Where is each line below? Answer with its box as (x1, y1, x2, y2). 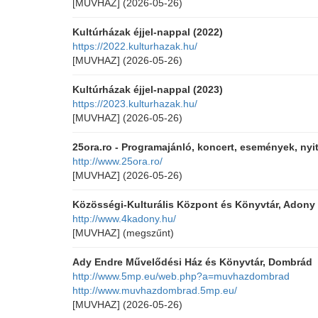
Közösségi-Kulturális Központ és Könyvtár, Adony (72, 199, 315, 210)
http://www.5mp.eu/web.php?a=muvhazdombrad (72, 270, 290, 282)
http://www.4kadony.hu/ (72, 213, 176, 224)
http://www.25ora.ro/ (72, 155, 163, 167)
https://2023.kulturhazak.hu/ (72, 98, 197, 109)
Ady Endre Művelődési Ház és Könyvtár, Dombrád (72, 256, 312, 268)
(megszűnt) (123, 227, 174, 238)
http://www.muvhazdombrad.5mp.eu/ (72, 285, 237, 296)
